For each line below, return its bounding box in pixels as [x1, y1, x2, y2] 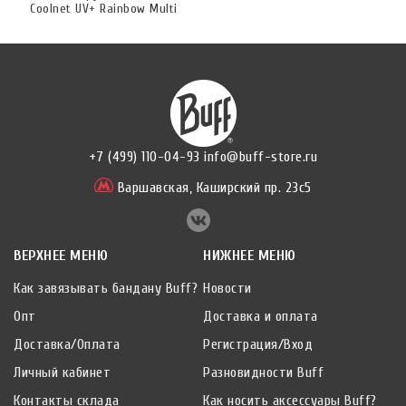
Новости [203, 280, 252, 297]
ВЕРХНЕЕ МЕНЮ [14, 247, 108, 265]
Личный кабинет [14, 364, 111, 382]
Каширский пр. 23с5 [192, 179, 312, 197]
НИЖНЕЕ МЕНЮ [203, 247, 296, 265]
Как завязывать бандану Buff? [14, 280, 198, 297]
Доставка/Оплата [14, 336, 121, 353]
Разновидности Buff [203, 364, 324, 382]
